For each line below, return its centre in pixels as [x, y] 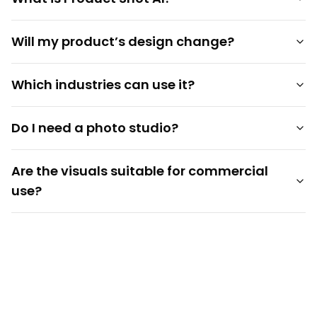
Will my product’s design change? [123, 41]
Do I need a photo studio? [95, 127]
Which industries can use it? [103, 84]
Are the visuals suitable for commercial [140, 171]
